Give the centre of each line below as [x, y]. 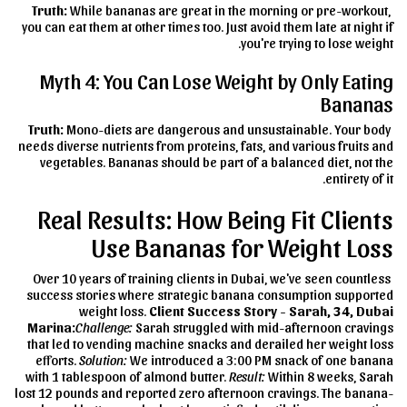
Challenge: [104, 327]
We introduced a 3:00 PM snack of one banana [260, 360]
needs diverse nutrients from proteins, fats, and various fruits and [206, 145]
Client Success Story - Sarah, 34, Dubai [271, 311]
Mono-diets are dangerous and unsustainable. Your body [227, 129]
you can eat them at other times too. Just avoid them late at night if [208, 27]
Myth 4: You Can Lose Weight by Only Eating [217, 81]
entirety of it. [359, 178]
